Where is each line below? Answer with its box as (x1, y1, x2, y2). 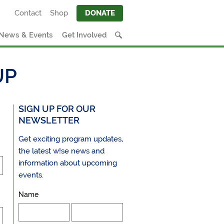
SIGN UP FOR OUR (18, 103, 95, 114)
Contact (14, 8, 42, 18)
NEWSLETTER (18, 114, 79, 125)
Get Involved (61, 30, 107, 39)
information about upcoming (18, 158, 117, 167)
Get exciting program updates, (18, 134, 123, 143)
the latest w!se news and (18, 146, 104, 155)
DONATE (84, 8, 115, 18)
